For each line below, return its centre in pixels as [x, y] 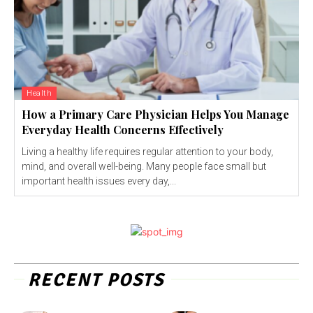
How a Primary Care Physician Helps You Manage [155, 114]
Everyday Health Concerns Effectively [123, 129]
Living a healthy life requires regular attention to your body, [147, 151]
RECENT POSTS [96, 280]
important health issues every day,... [99, 181]
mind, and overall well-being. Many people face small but [144, 166]
